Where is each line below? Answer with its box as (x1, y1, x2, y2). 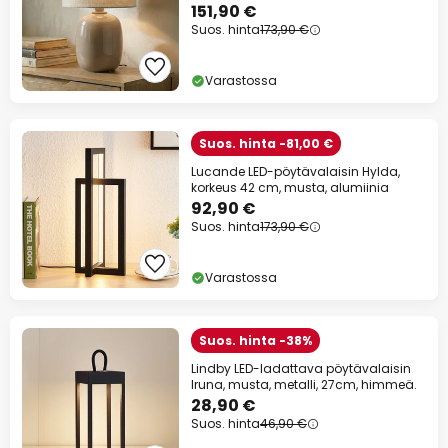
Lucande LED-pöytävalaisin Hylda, (191, 163, 400, 181)
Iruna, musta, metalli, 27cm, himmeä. (191, 376, 417, 394)
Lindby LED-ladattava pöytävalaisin (191, 360, 411, 378)
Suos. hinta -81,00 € (199, 135, 333, 153)
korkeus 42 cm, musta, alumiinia (191, 179, 389, 197)
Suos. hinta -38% (199, 332, 312, 350)
